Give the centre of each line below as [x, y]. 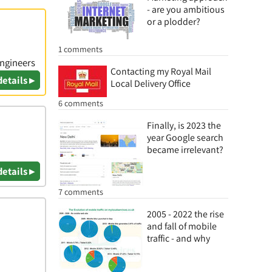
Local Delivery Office [151, 83]
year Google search [185, 138]
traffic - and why [178, 238]
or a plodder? [174, 22]
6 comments [81, 103]
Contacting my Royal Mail [161, 71]
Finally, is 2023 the [184, 125]
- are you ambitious [186, 9]
